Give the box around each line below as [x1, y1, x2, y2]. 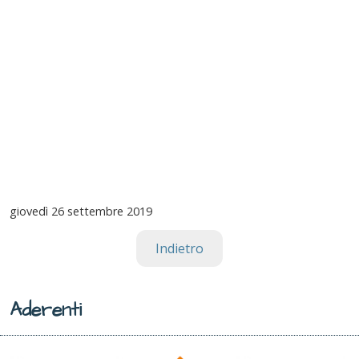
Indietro [155, 240, 204, 258]
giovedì [10, 204, 48, 220]
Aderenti [10, 297, 82, 324]
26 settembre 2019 [48, 204, 152, 220]
